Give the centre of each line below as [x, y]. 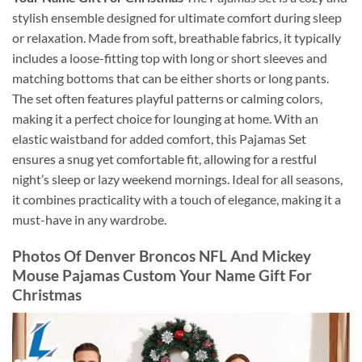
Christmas [47, 294]
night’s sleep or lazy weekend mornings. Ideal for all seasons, [177, 179]
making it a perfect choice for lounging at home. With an [165, 119]
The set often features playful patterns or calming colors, [167, 99]
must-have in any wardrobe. [89, 220]
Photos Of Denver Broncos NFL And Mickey [162, 255]
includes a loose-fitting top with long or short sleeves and [170, 58]
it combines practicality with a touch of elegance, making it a [177, 200]
